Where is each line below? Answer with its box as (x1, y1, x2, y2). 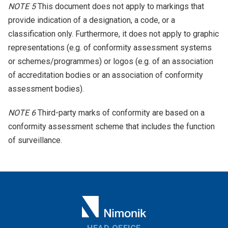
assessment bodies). (8, 84, 84, 94)
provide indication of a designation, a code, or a (8, 15, 175, 25)
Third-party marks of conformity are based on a (36, 108, 205, 118)
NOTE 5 (8, 2, 36, 11)
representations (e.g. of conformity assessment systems (8, 43, 212, 52)
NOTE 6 (8, 108, 36, 118)
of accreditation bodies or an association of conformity (8, 70, 203, 80)
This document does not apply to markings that (36, 2, 204, 11)
